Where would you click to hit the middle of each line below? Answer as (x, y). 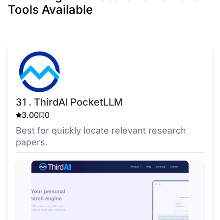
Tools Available (50, 10)
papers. (32, 142)
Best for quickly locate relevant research (101, 130)
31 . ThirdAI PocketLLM (69, 102)
